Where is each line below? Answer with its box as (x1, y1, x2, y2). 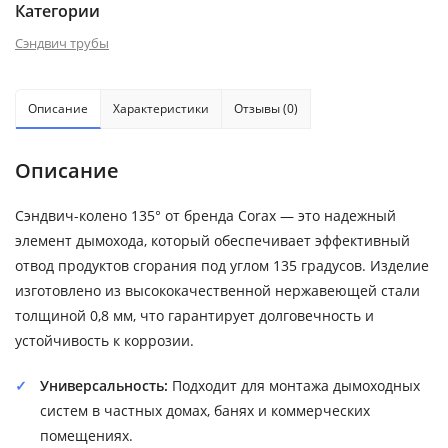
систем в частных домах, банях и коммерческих (40, 400, 370, 420)
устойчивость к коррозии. (15, 330, 194, 350)
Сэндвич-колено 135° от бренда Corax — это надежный (15, 205, 396, 225)
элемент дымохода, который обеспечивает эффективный (15, 230, 410, 250)
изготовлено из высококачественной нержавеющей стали (15, 280, 420, 300)
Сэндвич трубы (15, 33, 109, 52)
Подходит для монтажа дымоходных (168, 375, 420, 395)
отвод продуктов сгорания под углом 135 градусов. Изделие (15, 255, 429, 275)
